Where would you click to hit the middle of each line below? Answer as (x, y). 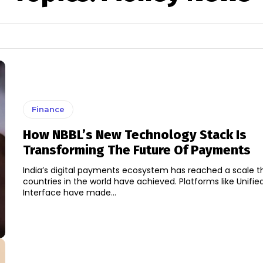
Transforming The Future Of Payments (136, 150)
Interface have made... (69, 193)
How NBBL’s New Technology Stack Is (134, 135)
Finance (48, 109)
